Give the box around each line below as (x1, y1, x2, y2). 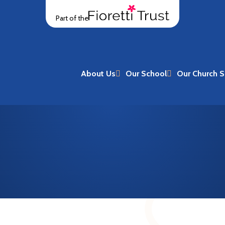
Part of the (56, 14, 88, 23)
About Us (80, 68, 116, 79)
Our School (125, 68, 167, 79)
